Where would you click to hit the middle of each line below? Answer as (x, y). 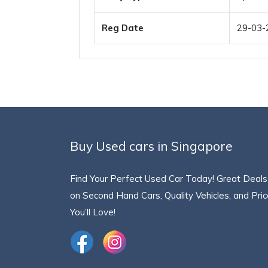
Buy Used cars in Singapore (151, 146)
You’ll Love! (93, 212)
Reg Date (123, 28)
